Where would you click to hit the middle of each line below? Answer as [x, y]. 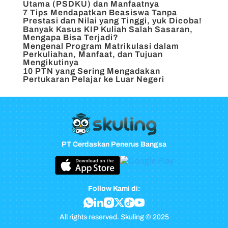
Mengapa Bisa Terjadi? [70, 38]
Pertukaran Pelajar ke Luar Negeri [93, 79]
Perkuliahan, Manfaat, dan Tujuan [93, 54]
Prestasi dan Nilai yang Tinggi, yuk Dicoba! [112, 21]
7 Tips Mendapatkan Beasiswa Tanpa [100, 13]
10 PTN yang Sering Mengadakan [91, 71]
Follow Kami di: [114, 189]
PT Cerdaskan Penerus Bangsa [114, 145]
